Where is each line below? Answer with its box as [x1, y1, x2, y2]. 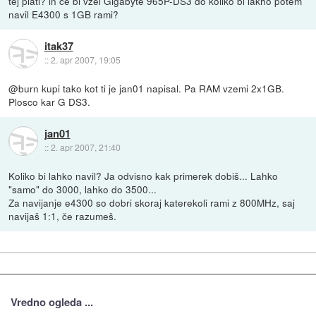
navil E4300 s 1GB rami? [8, 6, 119, 21]
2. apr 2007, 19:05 [50, 54, 121, 66]
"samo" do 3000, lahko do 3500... [8, 182, 157, 197]
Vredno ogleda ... [10, 293, 93, 310]
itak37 [44, 38, 73, 54]
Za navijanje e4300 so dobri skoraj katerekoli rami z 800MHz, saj [8, 195, 296, 210]
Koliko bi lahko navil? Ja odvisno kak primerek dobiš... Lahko [8, 169, 279, 183]
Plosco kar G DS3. [8, 95, 91, 109]
